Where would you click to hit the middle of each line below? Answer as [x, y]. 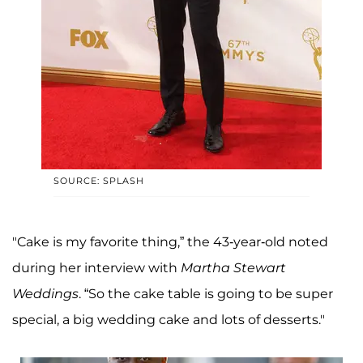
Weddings [45, 294]
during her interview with [96, 268]
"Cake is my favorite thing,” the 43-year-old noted [170, 242]
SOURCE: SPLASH [99, 181]
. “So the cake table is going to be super [206, 294]
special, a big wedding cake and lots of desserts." [169, 320]
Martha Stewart [233, 268]
